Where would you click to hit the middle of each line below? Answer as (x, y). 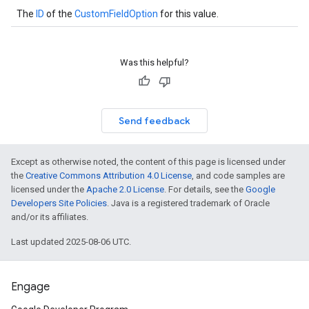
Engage (30, 287)
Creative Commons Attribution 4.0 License (109, 176)
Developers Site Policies (59, 203)
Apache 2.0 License (125, 189)
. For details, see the (205, 189)
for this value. (188, 14)
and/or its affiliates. (50, 217)
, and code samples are (238, 176)
